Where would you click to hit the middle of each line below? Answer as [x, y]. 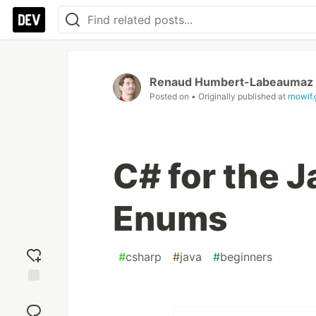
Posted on [170, 96]
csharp [144, 257]
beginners [246, 257]
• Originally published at [239, 96]
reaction [34, 305]
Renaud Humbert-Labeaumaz [231, 82]
